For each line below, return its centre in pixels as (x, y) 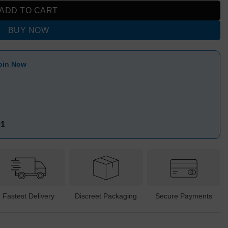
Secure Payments (183, 196)
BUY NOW (28, 31)
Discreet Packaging (106, 196)
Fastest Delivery (29, 196)
